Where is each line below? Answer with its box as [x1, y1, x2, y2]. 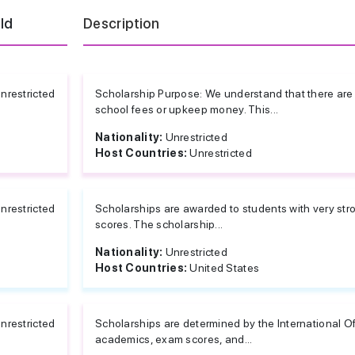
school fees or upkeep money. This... [95, 103, 279, 116]
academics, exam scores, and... [95, 333, 253, 345]
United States [189, 261, 260, 274]
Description [83, 15, 159, 32]
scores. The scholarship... [95, 218, 223, 231]
